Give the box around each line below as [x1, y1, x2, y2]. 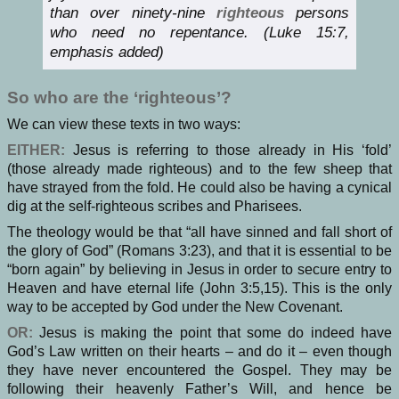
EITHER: [7, 142, 65, 159]
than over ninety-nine [50, 4, 216, 21]
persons [283, 4, 349, 21]
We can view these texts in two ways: [7, 117, 240, 133]
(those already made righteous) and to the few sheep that [7, 161, 392, 177]
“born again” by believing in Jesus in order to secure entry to [7, 262, 392, 278]
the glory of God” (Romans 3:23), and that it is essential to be [7, 243, 392, 259]
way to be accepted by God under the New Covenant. [7, 299, 343, 315]
